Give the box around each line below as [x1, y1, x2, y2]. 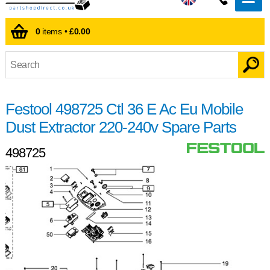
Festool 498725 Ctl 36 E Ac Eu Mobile [5, 100, 243, 118]
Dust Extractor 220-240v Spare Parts [5, 118, 236, 136]
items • [40, 27, 69, 37]
